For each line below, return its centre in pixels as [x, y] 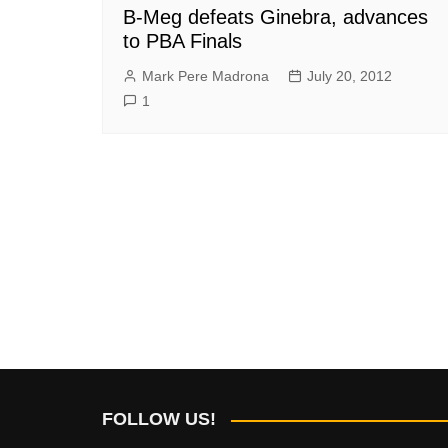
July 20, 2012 [349, 76]
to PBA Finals [182, 41]
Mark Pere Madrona [205, 76]
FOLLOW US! [159, 419]
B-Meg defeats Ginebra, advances [275, 17]
